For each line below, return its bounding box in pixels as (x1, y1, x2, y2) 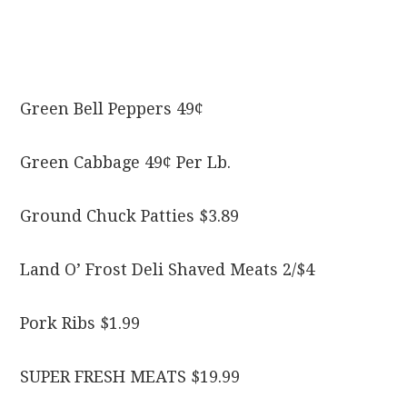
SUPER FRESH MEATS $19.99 (20, 367, 241, 387)
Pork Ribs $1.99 (20, 313, 141, 333)
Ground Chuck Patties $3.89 (20, 206, 240, 226)
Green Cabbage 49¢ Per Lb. (20, 153, 232, 173)
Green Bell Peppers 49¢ (20, 99, 204, 119)
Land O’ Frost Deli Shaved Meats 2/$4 (20, 260, 315, 280)
